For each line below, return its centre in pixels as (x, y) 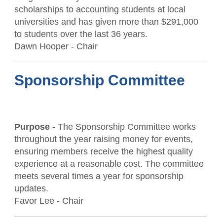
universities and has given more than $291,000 (106, 22)
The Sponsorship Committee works (127, 127)
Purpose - (36, 127)
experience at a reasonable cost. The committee (109, 164)
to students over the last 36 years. (81, 34)
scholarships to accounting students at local (100, 9)
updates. (31, 188)
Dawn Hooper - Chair (56, 46)
